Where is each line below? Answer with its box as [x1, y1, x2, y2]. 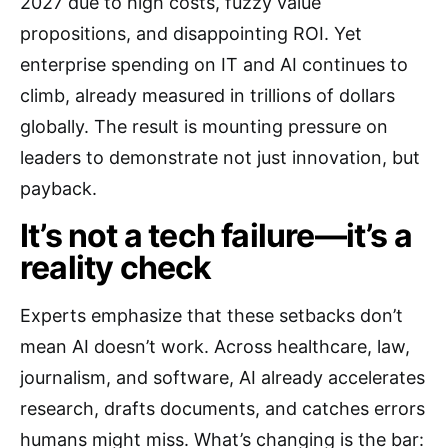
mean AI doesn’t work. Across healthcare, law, [20, 336, 410, 357]
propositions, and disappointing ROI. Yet [20, 23, 362, 44]
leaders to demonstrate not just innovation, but [20, 147, 420, 168]
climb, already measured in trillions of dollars [20, 85, 395, 106]
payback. [20, 178, 97, 199]
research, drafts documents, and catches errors [20, 398, 425, 419]
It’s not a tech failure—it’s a [20, 216, 413, 255]
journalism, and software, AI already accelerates [20, 367, 425, 388]
